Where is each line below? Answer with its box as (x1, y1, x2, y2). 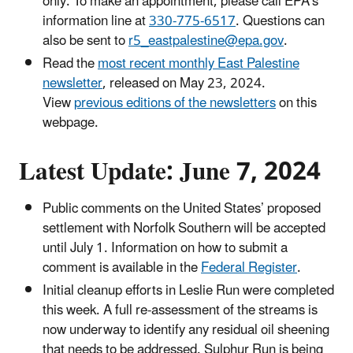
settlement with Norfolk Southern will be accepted (43, 214, 325, 243)
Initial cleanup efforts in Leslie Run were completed (43, 277, 334, 306)
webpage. (43, 108, 98, 137)
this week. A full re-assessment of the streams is (43, 296, 318, 325)
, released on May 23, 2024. (102, 69, 266, 98)
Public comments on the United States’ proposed (43, 195, 321, 224)
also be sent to (43, 26, 128, 55)
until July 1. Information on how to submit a (43, 234, 288, 263)
